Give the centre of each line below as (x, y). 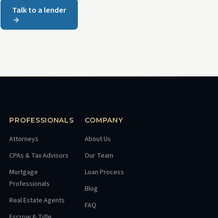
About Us (98, 139)
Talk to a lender (39, 10)
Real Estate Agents (37, 200)
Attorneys (24, 139)
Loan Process (104, 172)
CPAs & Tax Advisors (39, 156)
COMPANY (104, 120)
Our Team (99, 156)
